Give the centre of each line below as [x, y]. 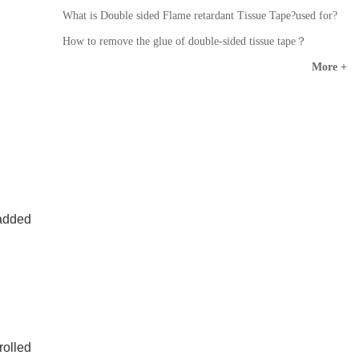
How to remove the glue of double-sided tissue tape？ [185, 41]
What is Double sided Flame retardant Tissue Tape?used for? [200, 16]
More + [329, 67]
